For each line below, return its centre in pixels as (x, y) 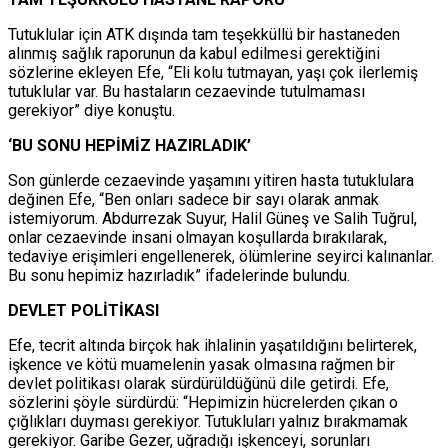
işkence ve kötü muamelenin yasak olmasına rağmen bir (201, 365)
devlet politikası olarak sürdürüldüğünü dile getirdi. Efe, (198, 384)
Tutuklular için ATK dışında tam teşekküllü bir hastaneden (204, 35)
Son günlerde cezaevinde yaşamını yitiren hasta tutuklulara (211, 181)
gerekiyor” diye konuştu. (91, 111)
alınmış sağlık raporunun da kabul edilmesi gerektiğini (194, 54)
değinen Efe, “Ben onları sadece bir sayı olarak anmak (193, 200)
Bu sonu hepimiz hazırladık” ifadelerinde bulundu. (179, 276)
